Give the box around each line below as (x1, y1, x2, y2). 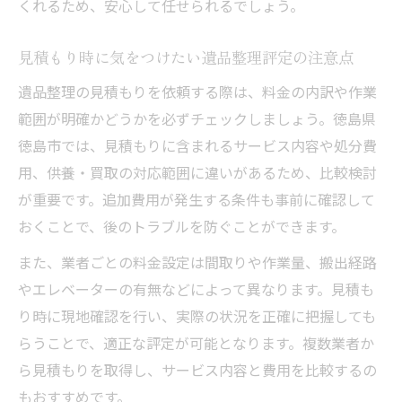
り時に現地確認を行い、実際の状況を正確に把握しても (18, 305, 376, 327)
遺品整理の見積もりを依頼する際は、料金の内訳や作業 (18, 81, 377, 102)
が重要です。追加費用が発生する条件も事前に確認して (18, 188, 375, 210)
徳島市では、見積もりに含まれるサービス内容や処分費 (18, 135, 377, 156)
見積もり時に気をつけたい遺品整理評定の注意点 (18, 46, 354, 68)
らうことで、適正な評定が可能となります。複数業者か (18, 332, 374, 354)
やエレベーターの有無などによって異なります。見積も (18, 278, 374, 300)
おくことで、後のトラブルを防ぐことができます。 (18, 215, 345, 237)
